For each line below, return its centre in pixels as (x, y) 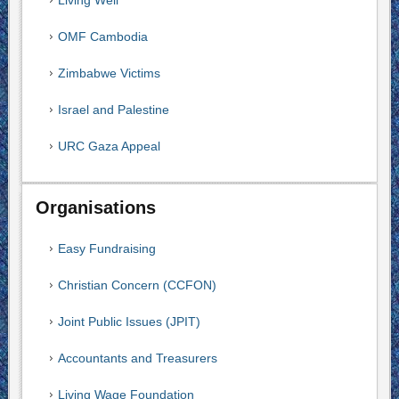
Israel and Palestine (113, 110)
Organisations (95, 208)
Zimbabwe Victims (109, 73)
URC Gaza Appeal (109, 146)
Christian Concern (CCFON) (137, 285)
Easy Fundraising (106, 248)
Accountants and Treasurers (137, 358)
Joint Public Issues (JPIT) (129, 322)
